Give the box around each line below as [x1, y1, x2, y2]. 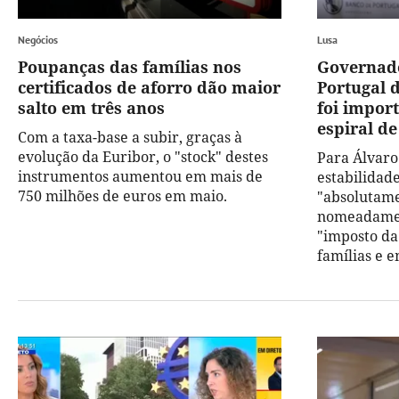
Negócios [18, 33, 58, 47]
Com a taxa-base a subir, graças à [18, 127, 242, 148]
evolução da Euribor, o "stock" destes [18, 147, 268, 167]
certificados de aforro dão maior [18, 77, 281, 99]
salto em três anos [18, 97, 165, 119]
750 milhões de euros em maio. [18, 186, 227, 207]
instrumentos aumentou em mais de [18, 167, 263, 187]
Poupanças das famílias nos [18, 56, 241, 78]
